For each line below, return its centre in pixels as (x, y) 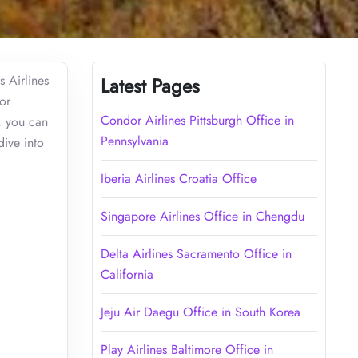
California (127, 274)
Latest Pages (150, 86)
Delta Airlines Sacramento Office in (196, 253)
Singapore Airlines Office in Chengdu (202, 216)
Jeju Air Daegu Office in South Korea (200, 312)
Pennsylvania (134, 141)
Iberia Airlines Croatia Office (178, 178)
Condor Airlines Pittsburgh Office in (197, 120)
